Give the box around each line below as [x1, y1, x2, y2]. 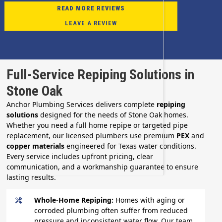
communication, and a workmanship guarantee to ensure [6, 162, 199, 171]
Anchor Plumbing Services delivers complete [6, 99, 157, 109]
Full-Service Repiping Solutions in [6, 66, 195, 83]
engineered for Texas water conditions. [64, 141, 197, 151]
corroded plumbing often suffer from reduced [34, 205, 188, 215]
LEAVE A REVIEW [65, 19, 117, 27]
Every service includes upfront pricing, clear [6, 151, 154, 161]
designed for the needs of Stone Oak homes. [38, 110, 189, 119]
